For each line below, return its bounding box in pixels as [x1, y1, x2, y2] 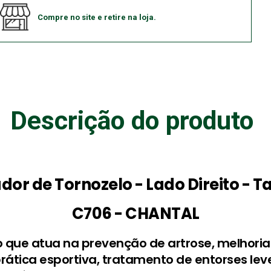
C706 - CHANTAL [71, 203, 200, 225]
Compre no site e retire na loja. [38, 12, 156, 22]
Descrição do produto [10, 105, 253, 136]
